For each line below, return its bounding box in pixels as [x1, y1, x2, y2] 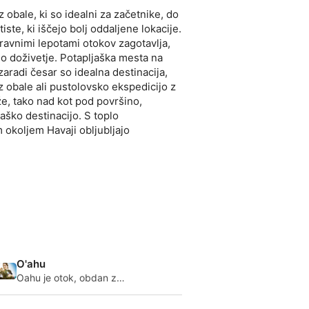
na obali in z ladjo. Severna [17, 295, 137, 308]
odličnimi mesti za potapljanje [17, 283, 149, 296]
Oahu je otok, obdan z [17, 272, 117, 284]
